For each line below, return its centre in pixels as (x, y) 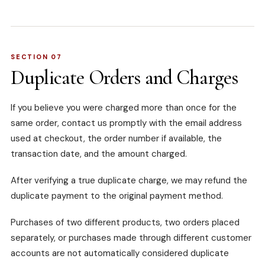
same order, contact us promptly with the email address (126, 123)
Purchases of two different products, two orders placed (125, 223)
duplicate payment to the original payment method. (117, 196)
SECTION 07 (36, 57)
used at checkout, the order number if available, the (116, 139)
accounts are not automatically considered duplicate (120, 253)
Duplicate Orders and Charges (125, 78)
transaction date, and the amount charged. (99, 154)
